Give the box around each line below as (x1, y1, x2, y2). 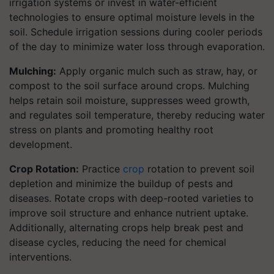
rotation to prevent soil (144, 163, 254, 175)
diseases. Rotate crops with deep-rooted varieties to (9, 192, 254, 204)
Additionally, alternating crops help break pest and (9, 221, 243, 234)
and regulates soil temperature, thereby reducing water (9, 109, 265, 121)
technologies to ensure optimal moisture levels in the (9, 11, 254, 23)
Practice (79, 163, 123, 175)
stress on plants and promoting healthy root (9, 124, 213, 136)
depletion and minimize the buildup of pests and (9, 177, 233, 190)
